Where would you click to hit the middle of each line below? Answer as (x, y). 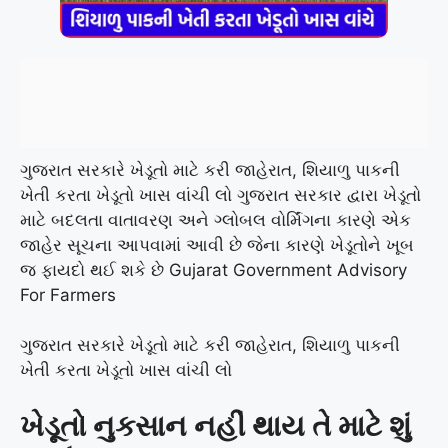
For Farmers (68, 294)
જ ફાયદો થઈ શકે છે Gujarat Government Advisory (213, 269)
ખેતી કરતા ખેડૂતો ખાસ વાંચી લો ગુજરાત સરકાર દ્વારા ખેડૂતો (220, 194)
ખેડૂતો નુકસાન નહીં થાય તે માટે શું (215, 425)
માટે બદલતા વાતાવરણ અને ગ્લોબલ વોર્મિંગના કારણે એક (215, 219)
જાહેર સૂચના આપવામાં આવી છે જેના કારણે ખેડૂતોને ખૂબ (217, 244)
